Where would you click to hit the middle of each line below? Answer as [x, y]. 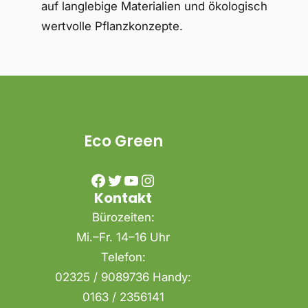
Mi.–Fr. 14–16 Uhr [123, 237]
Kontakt [123, 198]
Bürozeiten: [123, 217]
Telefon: [123, 257]
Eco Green [123, 141]
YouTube [128, 179]
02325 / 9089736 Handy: [123, 277]
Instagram [146, 179]
